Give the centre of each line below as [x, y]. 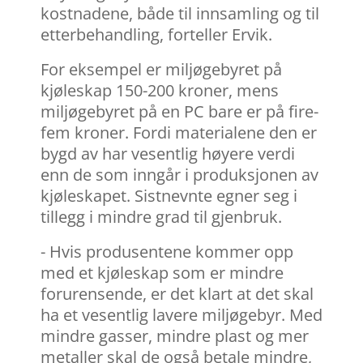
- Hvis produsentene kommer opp [167, 252]
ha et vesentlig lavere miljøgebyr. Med [181, 315]
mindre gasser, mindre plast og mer [175, 336]
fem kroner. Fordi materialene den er [179, 133]
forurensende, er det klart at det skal [177, 294]
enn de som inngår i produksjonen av [179, 175]
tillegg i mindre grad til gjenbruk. [161, 217]
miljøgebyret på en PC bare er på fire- [179, 112]
